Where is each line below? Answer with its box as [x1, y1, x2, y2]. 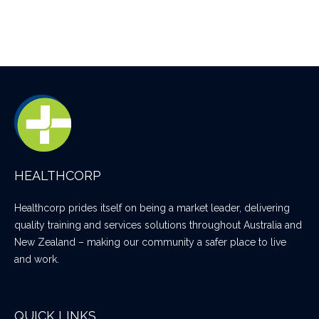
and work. [14, 253, 59, 265]
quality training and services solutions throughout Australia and [14, 219, 302, 231]
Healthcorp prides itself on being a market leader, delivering [14, 202, 290, 214]
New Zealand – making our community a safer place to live [14, 236, 286, 248]
